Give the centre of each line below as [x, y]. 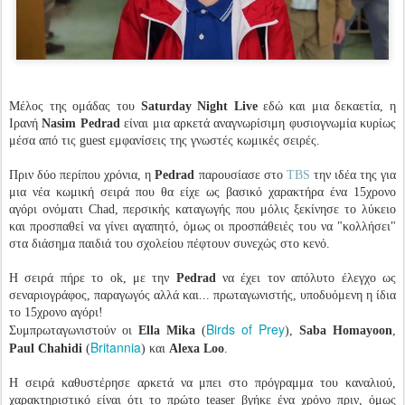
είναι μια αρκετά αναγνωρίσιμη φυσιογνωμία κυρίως [258, 124]
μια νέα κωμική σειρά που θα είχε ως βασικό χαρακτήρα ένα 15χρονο [202, 193]
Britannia [116, 348]
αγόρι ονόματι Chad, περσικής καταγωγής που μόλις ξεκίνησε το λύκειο [202, 210]
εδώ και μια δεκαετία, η [327, 107]
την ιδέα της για [355, 175]
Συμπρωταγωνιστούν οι [74, 331]
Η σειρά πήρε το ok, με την [93, 278]
